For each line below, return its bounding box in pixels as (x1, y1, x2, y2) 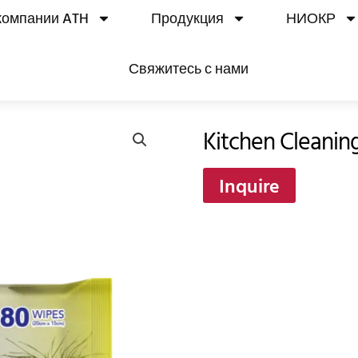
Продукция (151, 7, 225, 29)
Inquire (219, 171, 280, 200)
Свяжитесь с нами (129, 58, 249, 79)
